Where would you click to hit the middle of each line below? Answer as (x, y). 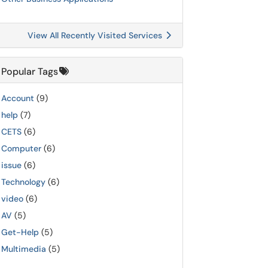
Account (18, 98)
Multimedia (24, 249)
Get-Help (20, 232)
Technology (23, 182)
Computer (21, 148)
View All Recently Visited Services (96, 35)
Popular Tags (30, 71)
